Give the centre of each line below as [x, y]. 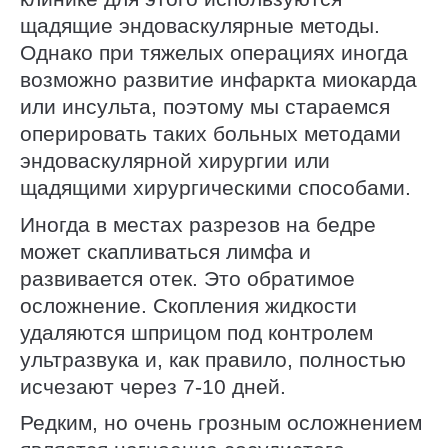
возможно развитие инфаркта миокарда [218, 80]
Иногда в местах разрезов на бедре [198, 224]
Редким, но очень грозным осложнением [221, 423]
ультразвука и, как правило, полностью [213, 359]
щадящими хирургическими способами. [215, 188]
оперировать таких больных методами [210, 134]
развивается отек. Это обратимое [187, 278]
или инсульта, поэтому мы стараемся [205, 107]
